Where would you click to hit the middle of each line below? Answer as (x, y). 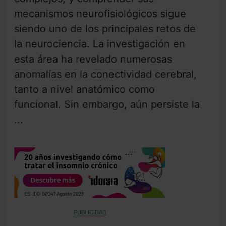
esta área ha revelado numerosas (93, 59)
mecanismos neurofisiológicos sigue (100, 14)
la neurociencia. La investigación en (100, 44)
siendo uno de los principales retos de (105, 29)
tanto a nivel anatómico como (84, 90)
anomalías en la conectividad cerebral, (105, 74)
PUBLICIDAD (90, 213)
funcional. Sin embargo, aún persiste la (107, 105)
